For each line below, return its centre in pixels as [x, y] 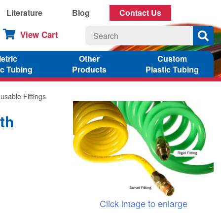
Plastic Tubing [172, 69]
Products [89, 69]
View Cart [39, 34]
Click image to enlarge [143, 203]
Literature [24, 13]
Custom [172, 58]
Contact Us [140, 13]
